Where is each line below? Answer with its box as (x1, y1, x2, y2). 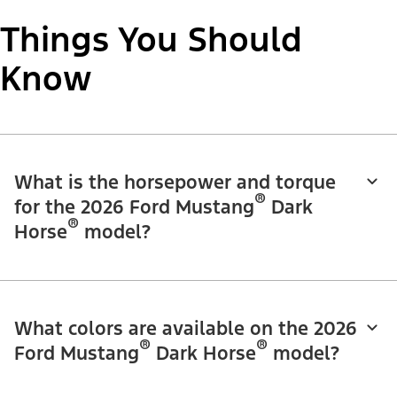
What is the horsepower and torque (14, 169, 336, 194)
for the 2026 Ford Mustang (14, 194, 254, 219)
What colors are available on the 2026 (14, 315, 357, 340)
